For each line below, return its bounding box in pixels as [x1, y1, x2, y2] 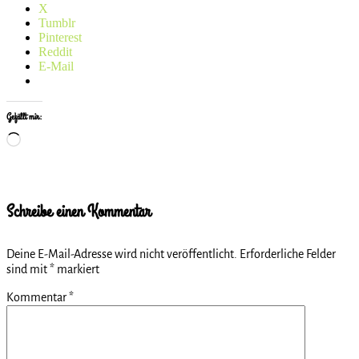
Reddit [38, 44, 72, 58]
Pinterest [38, 30, 82, 44]
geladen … [20, 145, 75, 159]
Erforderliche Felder [240, 248, 336, 261]
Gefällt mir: [6, 110, 42, 123]
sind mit [6, 263, 50, 276]
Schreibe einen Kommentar [6, 199, 151, 224]
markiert [54, 263, 99, 276]
